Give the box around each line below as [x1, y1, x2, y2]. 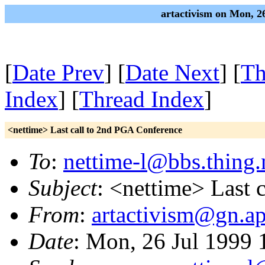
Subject [28, 175, 97, 201]
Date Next [125, 60, 219, 85]
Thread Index [79, 86, 204, 112]
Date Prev [12, 60, 104, 85]
